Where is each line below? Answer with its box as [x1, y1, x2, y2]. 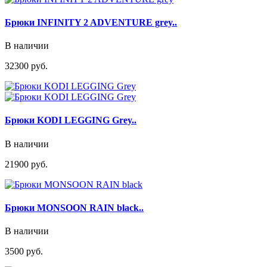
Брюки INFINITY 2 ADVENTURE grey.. [5, 17, 177, 27]
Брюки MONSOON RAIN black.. [5, 202, 144, 213]
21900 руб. [5, 159, 48, 169]
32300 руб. [5, 61, 48, 72]
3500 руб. [5, 246, 43, 257]
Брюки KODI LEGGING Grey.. [5, 115, 136, 126]
